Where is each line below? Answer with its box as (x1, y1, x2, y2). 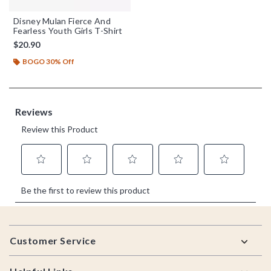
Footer (8, 220, 42, 232)
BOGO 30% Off (22, 56, 74, 66)
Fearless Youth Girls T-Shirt (13, 25, 123, 36)
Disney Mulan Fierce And (13, 15, 111, 26)
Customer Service (10, 234, 96, 246)
